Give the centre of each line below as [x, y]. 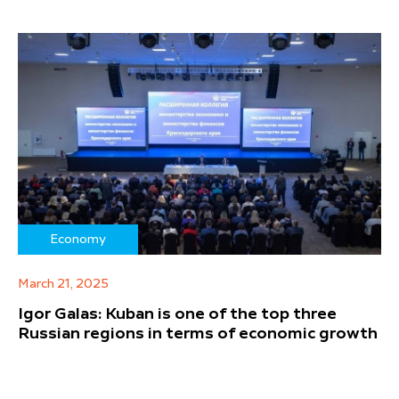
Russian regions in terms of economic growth [198, 334]
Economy [78, 240]
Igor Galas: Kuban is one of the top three [177, 315]
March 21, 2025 [63, 285]
